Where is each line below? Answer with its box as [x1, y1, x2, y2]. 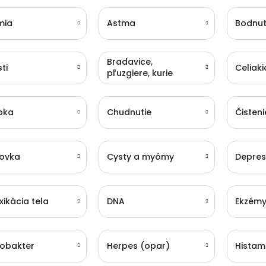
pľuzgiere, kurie [106, 67, 173, 80]
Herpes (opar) [106, 239, 170, 252]
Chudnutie [106, 106, 151, 118]
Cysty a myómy [106, 150, 174, 163]
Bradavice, [106, 56, 153, 68]
